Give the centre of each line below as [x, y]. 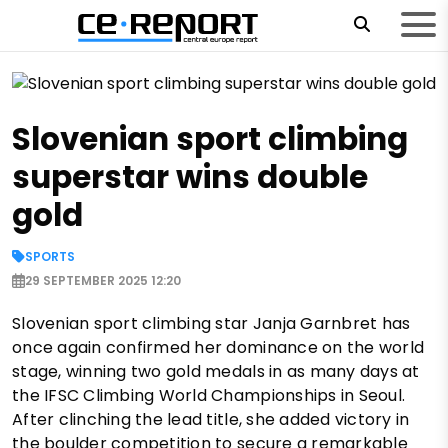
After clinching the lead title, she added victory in [211, 420]
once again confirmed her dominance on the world [218, 348]
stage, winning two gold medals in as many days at [216, 372]
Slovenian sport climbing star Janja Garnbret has [211, 324]
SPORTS [50, 257]
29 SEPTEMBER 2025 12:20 [103, 281]
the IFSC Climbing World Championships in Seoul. [209, 396]
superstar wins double [190, 177]
